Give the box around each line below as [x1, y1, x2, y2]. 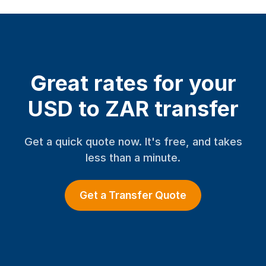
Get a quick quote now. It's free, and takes [24, 135, 242, 148]
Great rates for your [30, 70, 236, 96]
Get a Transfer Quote [80, 189, 186, 201]
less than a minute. [85, 151, 180, 164]
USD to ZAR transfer [27, 96, 239, 122]
